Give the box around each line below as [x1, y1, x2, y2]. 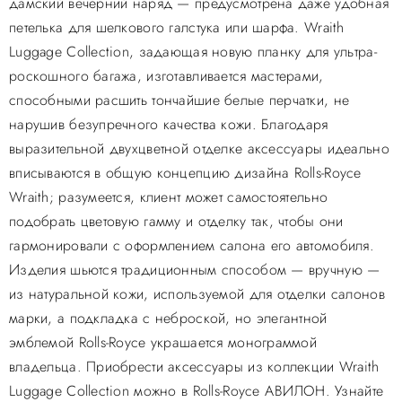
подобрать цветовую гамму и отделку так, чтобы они [9, 212, 344, 231]
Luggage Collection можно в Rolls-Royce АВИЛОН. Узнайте [9, 381, 384, 400]
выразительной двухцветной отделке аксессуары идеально [9, 139, 389, 158]
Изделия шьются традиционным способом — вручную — [9, 260, 380, 279]
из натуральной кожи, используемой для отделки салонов [9, 284, 385, 303]
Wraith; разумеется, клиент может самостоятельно [9, 188, 328, 206]
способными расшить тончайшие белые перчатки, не [9, 91, 350, 109]
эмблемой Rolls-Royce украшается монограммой [9, 333, 318, 352]
